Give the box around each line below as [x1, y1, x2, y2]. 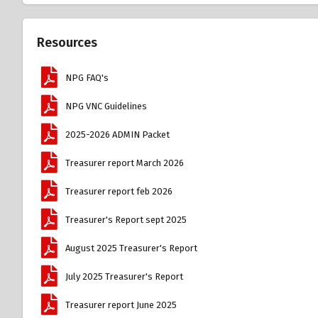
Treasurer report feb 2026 [65, 186, 173, 197]
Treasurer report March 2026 [65, 158, 185, 169]
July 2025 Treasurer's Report [65, 271, 184, 283]
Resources [37, 34, 97, 50]
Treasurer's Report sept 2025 [65, 214, 187, 226]
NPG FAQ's [65, 72, 109, 84]
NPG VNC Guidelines [65, 101, 148, 112]
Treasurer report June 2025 [65, 300, 177, 311]
